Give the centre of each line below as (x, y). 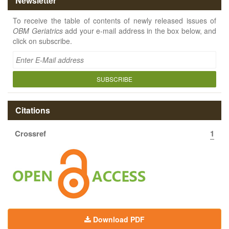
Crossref (30, 133)
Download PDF (119, 219)
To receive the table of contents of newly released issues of (114, 20)
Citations (33, 110)
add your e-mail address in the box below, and (139, 30)
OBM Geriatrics (38, 30)
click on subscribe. (42, 41)
